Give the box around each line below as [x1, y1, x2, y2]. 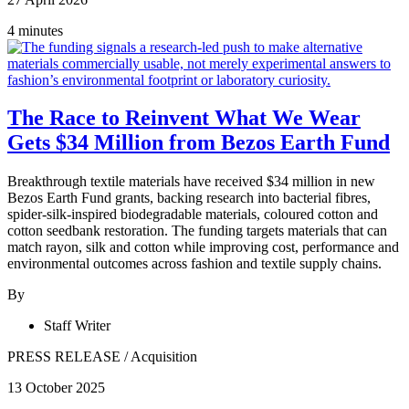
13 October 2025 [7, 380, 105, 396]
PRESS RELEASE [7, 349, 121, 365]
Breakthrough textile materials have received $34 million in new [7, 173, 375, 190]
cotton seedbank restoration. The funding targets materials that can [7, 223, 387, 239]
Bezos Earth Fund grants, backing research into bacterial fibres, [7, 190, 371, 206]
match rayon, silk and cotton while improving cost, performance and [7, 239, 399, 256]
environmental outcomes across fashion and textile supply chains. [7, 256, 382, 272]
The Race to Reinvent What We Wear [7, 106, 361, 131]
